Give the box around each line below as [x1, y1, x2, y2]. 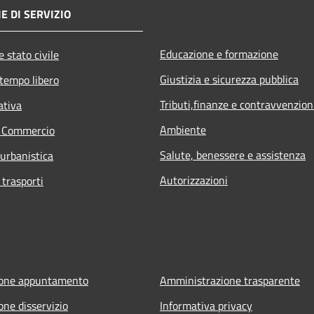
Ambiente [160, 121, 206, 138]
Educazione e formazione [160, 45, 278, 62]
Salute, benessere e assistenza [160, 146, 306, 163]
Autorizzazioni [160, 171, 228, 189]
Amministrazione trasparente [160, 271, 300, 289]
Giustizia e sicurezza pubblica [160, 70, 299, 88]
